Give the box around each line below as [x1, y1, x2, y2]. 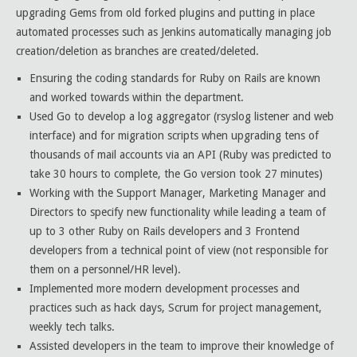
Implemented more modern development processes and [29, 282, 300, 295]
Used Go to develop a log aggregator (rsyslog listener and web [29, 110, 334, 123]
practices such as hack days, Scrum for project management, [29, 301, 322, 314]
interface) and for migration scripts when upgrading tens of [29, 129, 319, 142]
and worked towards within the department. [29, 91, 244, 104]
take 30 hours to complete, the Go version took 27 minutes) [29, 167, 323, 180]
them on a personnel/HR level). [29, 263, 181, 276]
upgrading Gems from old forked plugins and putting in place [16, 6, 315, 19]
